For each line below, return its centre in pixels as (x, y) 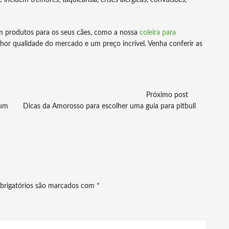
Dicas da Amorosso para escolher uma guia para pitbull (109, 106)
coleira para (158, 33)
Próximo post (167, 95)
